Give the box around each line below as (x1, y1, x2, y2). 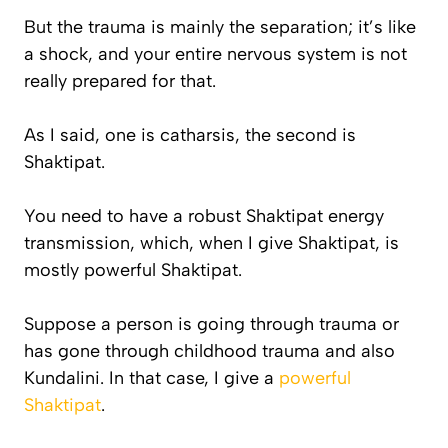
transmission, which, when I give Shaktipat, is (24, 231, 399, 254)
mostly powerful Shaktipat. (24, 258, 247, 281)
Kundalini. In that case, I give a (24, 366, 279, 389)
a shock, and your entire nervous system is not (24, 42, 407, 65)
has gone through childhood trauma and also (24, 339, 395, 362)
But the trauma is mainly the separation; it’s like (24, 15, 416, 38)
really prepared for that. (24, 69, 221, 92)
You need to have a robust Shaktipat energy (24, 204, 384, 227)
